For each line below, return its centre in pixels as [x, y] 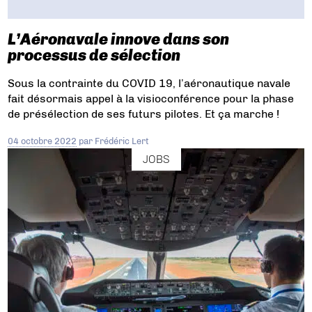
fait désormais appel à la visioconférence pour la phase [151, 99]
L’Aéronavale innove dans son [119, 40]
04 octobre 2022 [42, 141]
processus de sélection [94, 56]
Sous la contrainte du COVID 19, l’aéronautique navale [149, 84]
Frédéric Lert [122, 141]
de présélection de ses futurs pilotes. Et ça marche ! [144, 114]
